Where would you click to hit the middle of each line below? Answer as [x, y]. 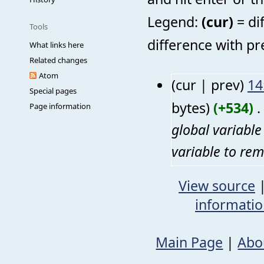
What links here [57, 45]
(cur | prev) [208, 85]
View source [217, 186]
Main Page [189, 242]
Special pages [53, 91]
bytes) [191, 108]
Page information [60, 106]
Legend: [174, 22]
